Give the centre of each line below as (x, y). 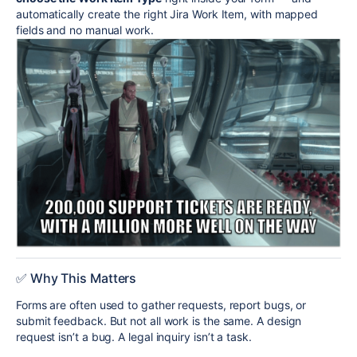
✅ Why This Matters (76, 278)
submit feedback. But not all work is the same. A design (159, 320)
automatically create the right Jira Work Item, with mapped (167, 14)
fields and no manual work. (85, 30)
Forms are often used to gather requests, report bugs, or (161, 304)
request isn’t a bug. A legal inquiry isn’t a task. (134, 336)
